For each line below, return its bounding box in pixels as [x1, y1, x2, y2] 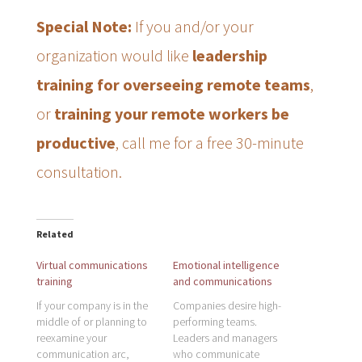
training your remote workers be [53, 103, 289, 124]
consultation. [36, 161, 122, 182]
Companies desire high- [172, 297, 281, 313]
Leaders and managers [172, 330, 277, 345]
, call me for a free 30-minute [115, 132, 304, 153]
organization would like [36, 44, 192, 65]
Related [36, 227, 74, 240]
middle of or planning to [36, 314, 147, 329]
